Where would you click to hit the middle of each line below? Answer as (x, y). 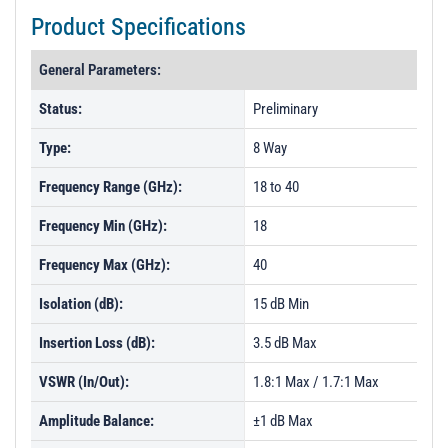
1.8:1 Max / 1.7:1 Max (316, 382)
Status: (60, 109)
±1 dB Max (283, 421)
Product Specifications (138, 27)
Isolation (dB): (81, 304)
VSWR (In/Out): (84, 382)
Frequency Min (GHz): (103, 226)
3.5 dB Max (285, 343)
